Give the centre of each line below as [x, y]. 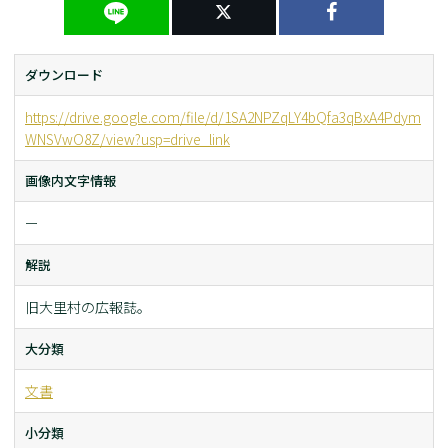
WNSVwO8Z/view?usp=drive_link [127, 139]
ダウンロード [64, 74]
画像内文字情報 [70, 180]
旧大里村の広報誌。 [88, 307]
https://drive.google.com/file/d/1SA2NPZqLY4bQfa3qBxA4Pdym [223, 117]
